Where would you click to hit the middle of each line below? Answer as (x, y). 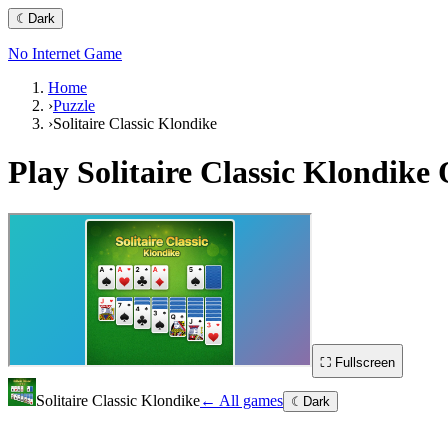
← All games (241, 400)
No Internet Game (65, 53)
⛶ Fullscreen (357, 362)
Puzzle (74, 105)
